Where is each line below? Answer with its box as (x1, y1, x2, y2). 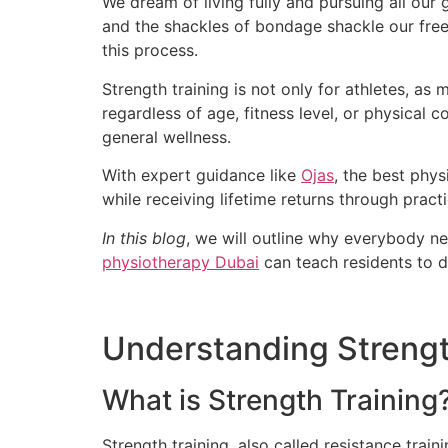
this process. (102, 40, 198, 61)
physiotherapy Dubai (102, 251, 259, 272)
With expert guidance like (102, 165, 301, 186)
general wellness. (102, 126, 231, 147)
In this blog (102, 227, 186, 248)
